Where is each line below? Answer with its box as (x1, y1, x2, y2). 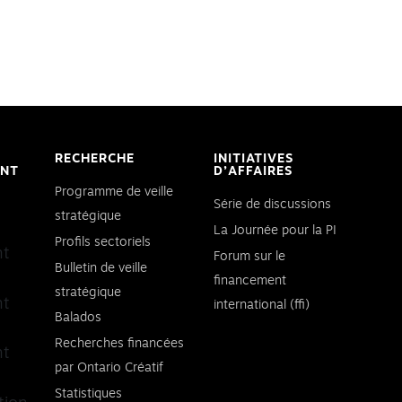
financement (214, 274, 286, 287)
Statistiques (55, 387, 122, 400)
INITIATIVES (214, 153, 293, 165)
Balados (55, 311, 101, 325)
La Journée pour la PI (214, 223, 336, 237)
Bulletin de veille (55, 261, 147, 275)
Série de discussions (214, 198, 331, 211)
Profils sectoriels (55, 235, 151, 249)
